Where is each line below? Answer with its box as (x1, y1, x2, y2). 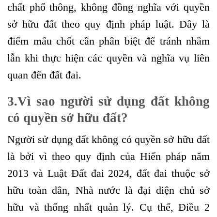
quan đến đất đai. (7, 68, 81, 81)
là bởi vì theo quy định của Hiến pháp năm (7, 150, 210, 163)
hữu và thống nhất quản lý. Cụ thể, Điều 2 (7, 201, 210, 214)
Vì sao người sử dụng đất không (17, 94, 210, 109)
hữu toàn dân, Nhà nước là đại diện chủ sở (7, 184, 210, 197)
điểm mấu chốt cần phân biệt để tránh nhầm (7, 34, 210, 47)
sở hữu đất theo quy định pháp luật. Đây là (7, 17, 210, 30)
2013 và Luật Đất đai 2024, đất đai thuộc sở (7, 167, 210, 180)
